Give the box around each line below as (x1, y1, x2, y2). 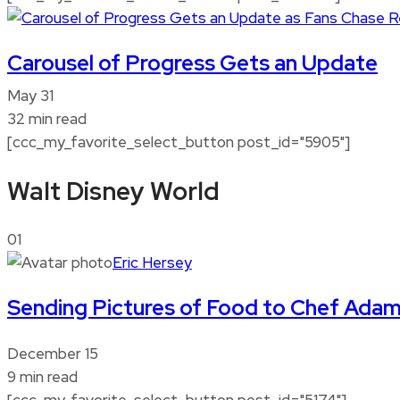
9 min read (7, 366, 78, 387)
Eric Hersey (112, 252, 192, 272)
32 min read (7, 109, 87, 129)
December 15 (7, 343, 98, 363)
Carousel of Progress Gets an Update (7, 49, 378, 78)
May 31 (7, 86, 54, 106)
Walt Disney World (7, 173, 220, 208)
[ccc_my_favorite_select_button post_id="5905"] (7, 132, 350, 153)
